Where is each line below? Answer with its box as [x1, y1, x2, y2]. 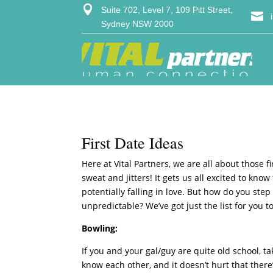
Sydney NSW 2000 [101, 18, 174, 29]
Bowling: [82, 222, 118, 234]
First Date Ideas [82, 132, 184, 153]
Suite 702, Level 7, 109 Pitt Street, [101, 4, 233, 15]
